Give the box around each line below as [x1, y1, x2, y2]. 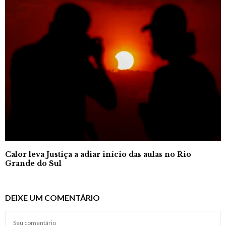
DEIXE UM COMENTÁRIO [5, 192, 100, 202]
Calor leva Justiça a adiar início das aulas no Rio [5, 149, 191, 159]
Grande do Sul [5, 158, 64, 168]
